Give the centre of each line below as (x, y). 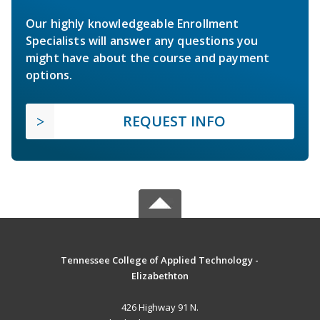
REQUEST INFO (174, 121)
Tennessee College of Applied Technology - (160, 260)
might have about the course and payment (148, 57)
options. (49, 75)
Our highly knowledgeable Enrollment (132, 23)
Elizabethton (160, 275)
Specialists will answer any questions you (142, 40)
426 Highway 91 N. (160, 307)
